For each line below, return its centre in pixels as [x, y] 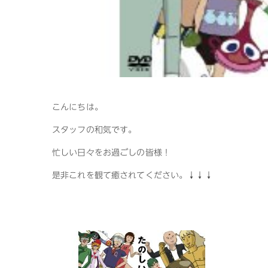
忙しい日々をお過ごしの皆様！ [111, 153]
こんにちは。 [77, 107]
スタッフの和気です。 [95, 130]
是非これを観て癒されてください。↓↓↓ [133, 175]
